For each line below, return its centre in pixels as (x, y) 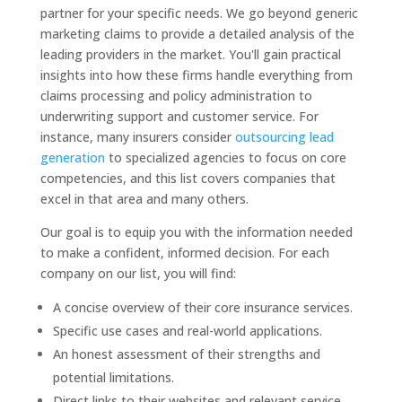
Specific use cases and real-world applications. (187, 331)
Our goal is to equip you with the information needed (196, 232)
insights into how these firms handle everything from (196, 75)
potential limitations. (113, 378)
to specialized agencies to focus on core (225, 158)
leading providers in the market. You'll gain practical (190, 55)
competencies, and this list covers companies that (188, 179)
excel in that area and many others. (144, 199)
